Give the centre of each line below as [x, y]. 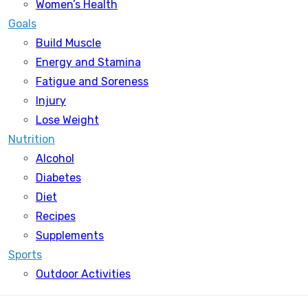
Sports [25, 255]
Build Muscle [68, 43]
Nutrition [32, 139]
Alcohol [55, 158]
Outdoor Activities [83, 274]
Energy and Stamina [88, 62]
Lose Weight [67, 120]
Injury [51, 101]
